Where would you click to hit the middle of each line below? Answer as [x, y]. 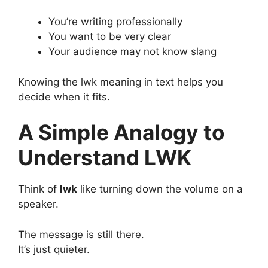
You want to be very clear [110, 37]
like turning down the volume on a [160, 189]
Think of [39, 189]
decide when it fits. [64, 97]
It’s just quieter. [54, 249]
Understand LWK [105, 158]
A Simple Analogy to [121, 133]
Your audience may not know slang [133, 52]
